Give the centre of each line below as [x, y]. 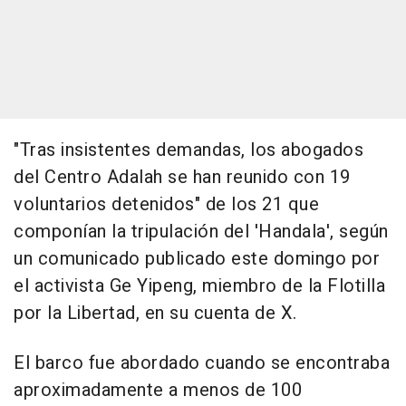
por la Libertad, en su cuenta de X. [155, 314]
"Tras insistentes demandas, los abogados [188, 150]
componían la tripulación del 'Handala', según [201, 232]
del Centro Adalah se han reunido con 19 [182, 178]
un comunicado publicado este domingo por [197, 259]
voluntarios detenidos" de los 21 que [166, 205]
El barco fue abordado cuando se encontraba [202, 363]
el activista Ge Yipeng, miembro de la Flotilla [199, 286]
